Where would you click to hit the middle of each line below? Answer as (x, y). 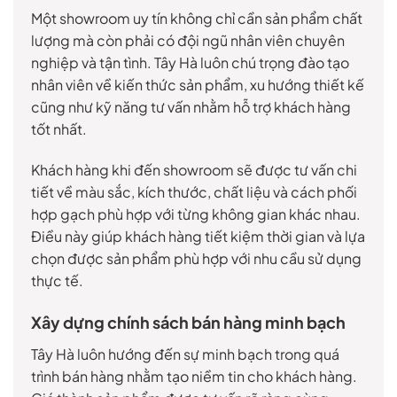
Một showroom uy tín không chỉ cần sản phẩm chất (197, 19)
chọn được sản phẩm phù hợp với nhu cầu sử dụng (196, 259)
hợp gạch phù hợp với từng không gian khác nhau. (196, 214)
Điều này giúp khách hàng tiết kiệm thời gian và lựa (198, 237)
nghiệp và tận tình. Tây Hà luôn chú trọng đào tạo (190, 63)
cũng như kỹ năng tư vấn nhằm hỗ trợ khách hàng (191, 107)
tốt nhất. (59, 129)
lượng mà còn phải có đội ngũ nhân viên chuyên (188, 41)
